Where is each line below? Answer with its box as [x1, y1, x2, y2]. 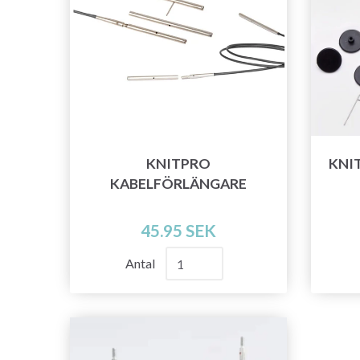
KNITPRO [146, 155, 211, 173]
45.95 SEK [141, 220, 216, 241]
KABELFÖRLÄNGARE [110, 175, 247, 193]
